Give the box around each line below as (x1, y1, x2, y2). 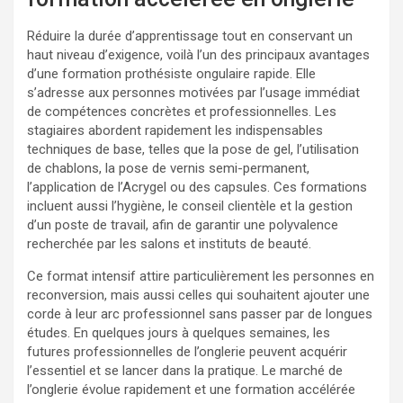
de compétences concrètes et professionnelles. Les (27, 103, 336, 120)
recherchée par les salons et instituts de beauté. (27, 235, 311, 252)
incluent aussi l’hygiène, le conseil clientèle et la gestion (27, 197, 353, 214)
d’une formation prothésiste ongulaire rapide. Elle (27, 65, 316, 82)
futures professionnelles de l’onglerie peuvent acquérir (27, 343, 347, 360)
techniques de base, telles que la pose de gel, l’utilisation (27, 140, 359, 157)
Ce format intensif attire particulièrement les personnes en (27, 267, 374, 284)
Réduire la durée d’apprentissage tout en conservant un (27, 27, 353, 44)
